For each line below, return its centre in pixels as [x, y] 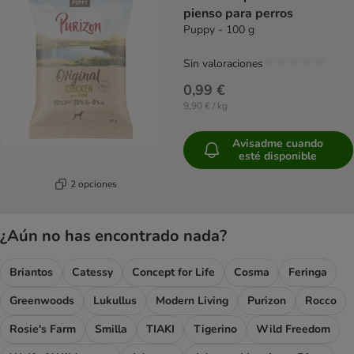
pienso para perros [238, 14]
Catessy [92, 273]
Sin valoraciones [223, 64]
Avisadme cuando [278, 144]
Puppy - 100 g [219, 30]
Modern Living [192, 301]
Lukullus [115, 301]
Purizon [267, 301]
